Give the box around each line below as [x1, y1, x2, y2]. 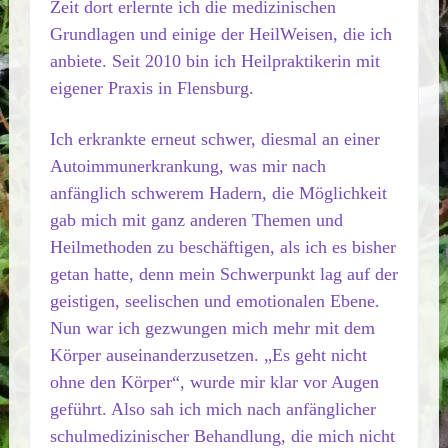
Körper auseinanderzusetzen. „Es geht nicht [49, 345, 367, 365]
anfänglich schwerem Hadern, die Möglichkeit [49, 183, 387, 203]
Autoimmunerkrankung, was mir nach [49, 156, 326, 176]
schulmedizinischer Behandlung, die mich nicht [49, 426, 395, 446]
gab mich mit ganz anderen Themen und [49, 210, 343, 230]
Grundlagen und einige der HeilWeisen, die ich [49, 24, 392, 44]
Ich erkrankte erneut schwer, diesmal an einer [49, 129, 380, 149]
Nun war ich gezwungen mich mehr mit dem [49, 318, 375, 338]
